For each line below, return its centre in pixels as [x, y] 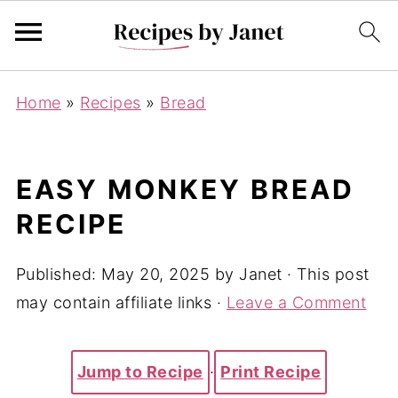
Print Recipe [271, 372]
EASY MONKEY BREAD [185, 189]
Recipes [111, 103]
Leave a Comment [296, 302]
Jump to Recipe [140, 372]
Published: [59, 274]
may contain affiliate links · [121, 302]
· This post [326, 274]
